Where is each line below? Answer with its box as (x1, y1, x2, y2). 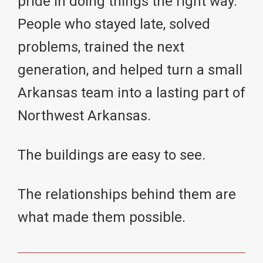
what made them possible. (18, 209, 186, 226)
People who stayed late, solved (18, 16, 210, 33)
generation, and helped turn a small (18, 62, 242, 79)
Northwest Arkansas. (18, 107, 151, 124)
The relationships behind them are (18, 186, 236, 203)
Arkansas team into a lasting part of (18, 85, 245, 102)
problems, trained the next (18, 39, 184, 56)
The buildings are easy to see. (18, 147, 205, 164)
